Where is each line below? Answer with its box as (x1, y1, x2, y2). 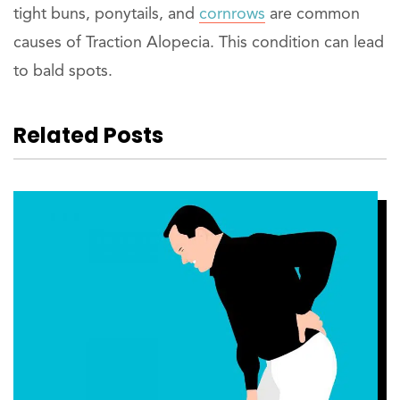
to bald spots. (13, 62, 112, 79)
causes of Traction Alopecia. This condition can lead (13, 34, 384, 51)
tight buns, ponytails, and (13, 5, 199, 22)
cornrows (199, 5, 265, 22)
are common (265, 5, 360, 22)
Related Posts (13, 120, 163, 150)
